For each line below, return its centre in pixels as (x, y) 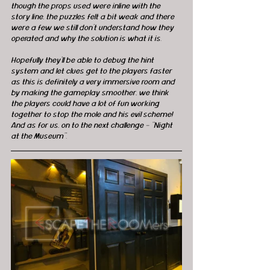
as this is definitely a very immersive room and (94, 82)
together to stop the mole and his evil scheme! (93, 115)
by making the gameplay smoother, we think (91, 93)
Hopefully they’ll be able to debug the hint (83, 61)
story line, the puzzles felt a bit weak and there (93, 17)
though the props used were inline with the (86, 6)
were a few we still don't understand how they (93, 28)
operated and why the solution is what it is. (86, 39)
